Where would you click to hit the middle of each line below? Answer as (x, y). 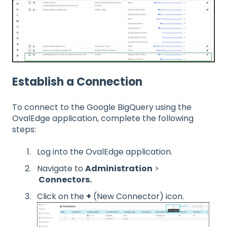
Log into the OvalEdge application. (105, 152)
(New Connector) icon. (138, 197)
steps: (24, 129)
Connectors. (64, 180)
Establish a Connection (77, 82)
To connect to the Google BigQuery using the (102, 107)
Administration (119, 169)
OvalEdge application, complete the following (103, 118)
